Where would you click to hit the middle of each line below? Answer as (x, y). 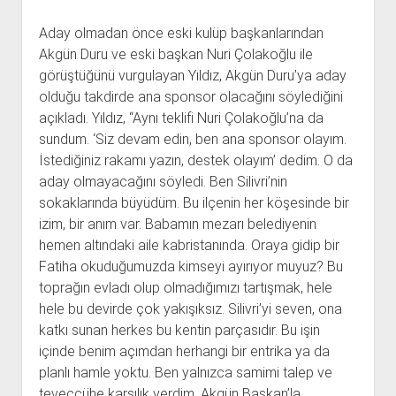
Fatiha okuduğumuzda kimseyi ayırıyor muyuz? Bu (190, 267)
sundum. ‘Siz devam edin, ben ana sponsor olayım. (192, 140)
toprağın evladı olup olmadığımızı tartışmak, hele (185, 288)
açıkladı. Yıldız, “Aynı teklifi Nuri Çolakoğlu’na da (181, 118)
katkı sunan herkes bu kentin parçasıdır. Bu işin (179, 331)
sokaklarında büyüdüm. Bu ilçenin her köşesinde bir (194, 203)
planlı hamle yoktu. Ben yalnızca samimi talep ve (185, 373)
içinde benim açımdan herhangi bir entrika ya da (184, 352)
